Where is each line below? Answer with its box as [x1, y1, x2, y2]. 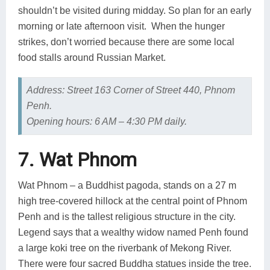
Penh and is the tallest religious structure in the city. [18, 211, 236, 222]
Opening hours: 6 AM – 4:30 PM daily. [26, 116, 187, 127]
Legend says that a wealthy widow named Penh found [18, 227, 248, 237]
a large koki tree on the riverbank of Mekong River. [18, 242, 231, 253]
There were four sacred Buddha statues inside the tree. [18, 258, 251, 269]
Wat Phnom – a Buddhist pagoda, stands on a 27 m [18, 180, 236, 190]
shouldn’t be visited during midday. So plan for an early [18, 5, 251, 16]
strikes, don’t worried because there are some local [18, 37, 234, 48]
